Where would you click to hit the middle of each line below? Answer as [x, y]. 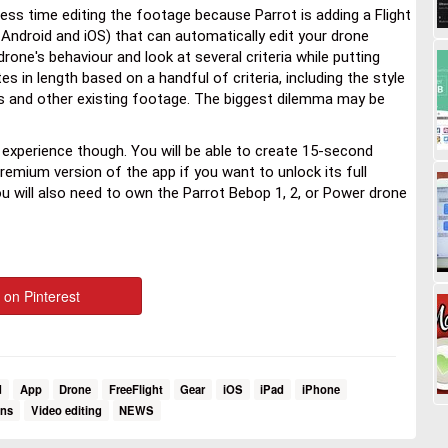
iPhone [320, 388]
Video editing [66, 409]
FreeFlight [135, 388]
